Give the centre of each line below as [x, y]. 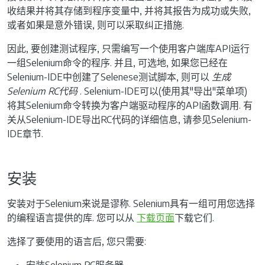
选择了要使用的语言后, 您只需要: [77, 241]
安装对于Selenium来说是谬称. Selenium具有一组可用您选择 [131, 203]
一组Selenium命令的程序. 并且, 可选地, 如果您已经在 [117, 62]
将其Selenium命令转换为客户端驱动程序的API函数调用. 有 [130, 105]
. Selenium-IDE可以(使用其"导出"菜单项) [162, 91]
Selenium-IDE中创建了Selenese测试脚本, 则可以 [109, 77]
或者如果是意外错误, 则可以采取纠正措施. [96, 25]
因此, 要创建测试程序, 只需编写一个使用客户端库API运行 [128, 48]
